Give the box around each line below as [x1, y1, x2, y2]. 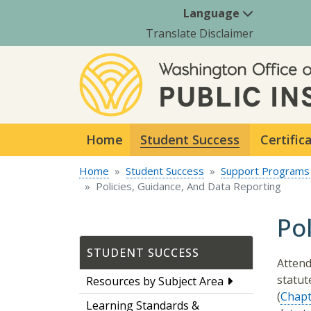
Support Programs [221, 163, 310, 178]
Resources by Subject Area [86, 273, 224, 289]
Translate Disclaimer [146, 25, 253, 41]
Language [183, 5, 242, 21]
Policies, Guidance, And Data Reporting [96, 178, 281, 193]
